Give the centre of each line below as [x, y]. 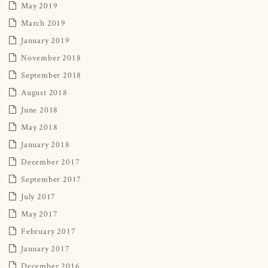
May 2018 [39, 127]
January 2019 [45, 40]
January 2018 [45, 144]
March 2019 [43, 22]
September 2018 [51, 74]
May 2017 [39, 213]
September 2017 [51, 179]
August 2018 [44, 92]
